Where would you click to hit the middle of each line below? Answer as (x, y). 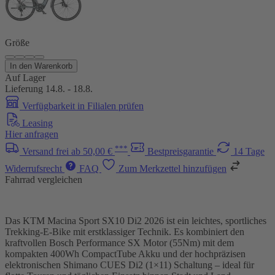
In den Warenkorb (41, 66)
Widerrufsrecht (35, 168)
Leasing (37, 123)
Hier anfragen (32, 134)
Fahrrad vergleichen (44, 179)
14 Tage (249, 151)
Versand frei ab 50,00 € (68, 151)
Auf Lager (25, 77)
